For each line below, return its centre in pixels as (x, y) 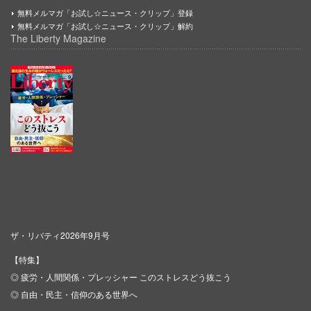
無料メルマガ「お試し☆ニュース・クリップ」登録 (105, 13)
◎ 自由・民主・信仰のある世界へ (74, 294)
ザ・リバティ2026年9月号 (60, 235)
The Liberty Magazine (58, 39)
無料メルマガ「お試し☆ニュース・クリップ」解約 (105, 26)
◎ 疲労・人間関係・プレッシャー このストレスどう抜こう (121, 277)
